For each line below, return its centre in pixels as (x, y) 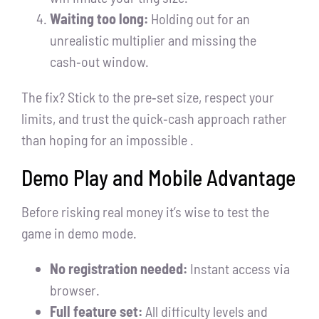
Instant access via (239, 269)
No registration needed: (119, 269)
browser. (75, 290)
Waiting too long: (99, 19)
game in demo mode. (79, 233)
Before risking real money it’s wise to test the (145, 212)
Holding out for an (199, 19)
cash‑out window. (99, 62)
